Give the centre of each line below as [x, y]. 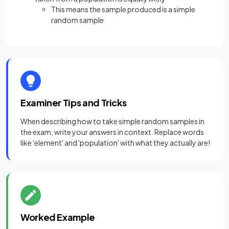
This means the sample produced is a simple [123, 9]
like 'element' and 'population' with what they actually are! [115, 143]
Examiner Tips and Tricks [74, 102]
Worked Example [58, 217]
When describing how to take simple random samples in [112, 121]
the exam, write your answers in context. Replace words [112, 132]
